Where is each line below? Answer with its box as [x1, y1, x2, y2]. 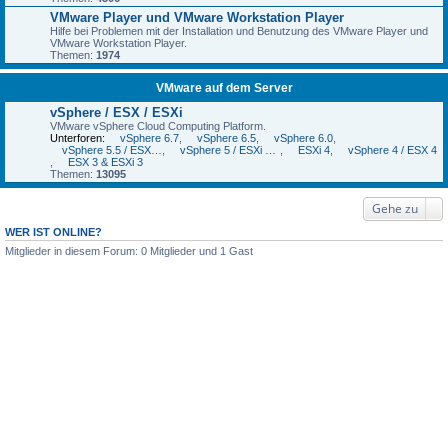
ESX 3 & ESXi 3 [68, 156, 143, 168]
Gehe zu [372, 200, 418, 217]
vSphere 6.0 [274, 132, 333, 144]
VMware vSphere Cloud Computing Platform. [50, 120, 266, 132]
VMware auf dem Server [155, 81, 293, 95]
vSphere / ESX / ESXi [50, 105, 183, 120]
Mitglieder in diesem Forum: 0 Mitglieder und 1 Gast [5, 245, 253, 257]
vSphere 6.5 [197, 132, 256, 144]
